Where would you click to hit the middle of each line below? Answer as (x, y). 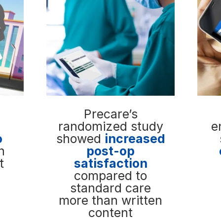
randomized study (110, 126)
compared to (110, 175)
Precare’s (110, 114)
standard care (110, 188)
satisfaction (110, 163)
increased (135, 138)
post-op (110, 151)
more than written (110, 200)
